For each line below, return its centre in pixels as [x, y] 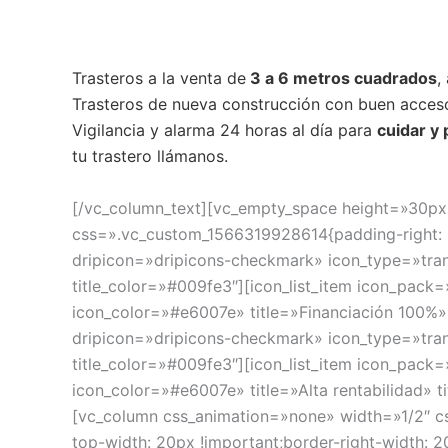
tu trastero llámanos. [150, 156]
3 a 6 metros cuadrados [341, 78]
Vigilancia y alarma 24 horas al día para [224, 130]
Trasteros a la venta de [159, 78]
